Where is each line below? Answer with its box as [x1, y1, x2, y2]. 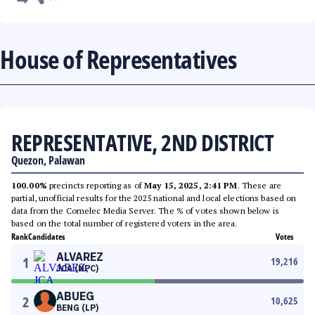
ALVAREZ [56, 250, 103, 264]
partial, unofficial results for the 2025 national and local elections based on [11, 193, 297, 203]
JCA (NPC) [56, 263, 98, 274]
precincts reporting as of [46, 180, 145, 191]
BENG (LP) [56, 302, 98, 313]
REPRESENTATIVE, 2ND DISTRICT [11, 127, 274, 157]
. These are [237, 180, 281, 191]
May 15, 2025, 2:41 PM [144, 180, 238, 191]
